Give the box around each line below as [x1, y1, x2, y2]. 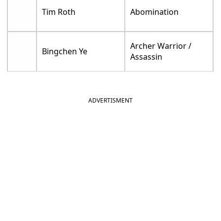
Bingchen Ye [42, 45, 88, 57]
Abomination [130, 6, 179, 17]
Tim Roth [42, 6, 76, 17]
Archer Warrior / [130, 40, 192, 51]
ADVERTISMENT [88, 96, 133, 105]
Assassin [130, 51, 163, 62]
